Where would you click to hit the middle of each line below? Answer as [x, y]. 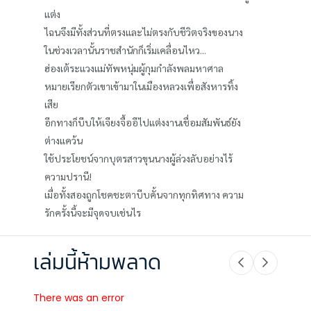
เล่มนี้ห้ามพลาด [97, 263]
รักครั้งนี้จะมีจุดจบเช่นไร [93, 213]
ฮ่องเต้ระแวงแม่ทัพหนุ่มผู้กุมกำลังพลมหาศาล [134, 68]
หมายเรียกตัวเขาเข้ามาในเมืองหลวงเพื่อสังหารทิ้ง [141, 86]
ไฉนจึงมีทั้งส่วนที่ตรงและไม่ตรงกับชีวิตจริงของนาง [144, 32]
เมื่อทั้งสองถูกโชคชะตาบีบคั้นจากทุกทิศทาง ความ [144, 195]
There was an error [79, 298]
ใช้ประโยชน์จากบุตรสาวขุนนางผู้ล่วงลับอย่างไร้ [138, 159]
